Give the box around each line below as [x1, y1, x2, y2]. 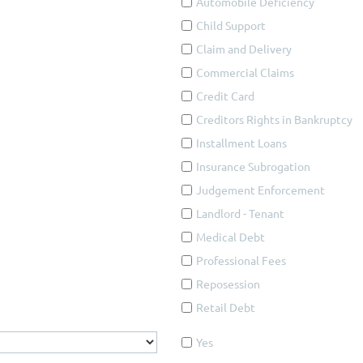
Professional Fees [196, 253, 286, 267]
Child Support [196, 18, 266, 32]
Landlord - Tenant [196, 206, 284, 220]
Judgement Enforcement [196, 182, 325, 197]
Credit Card [196, 88, 254, 103]
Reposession [196, 276, 260, 291]
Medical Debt [196, 229, 265, 244]
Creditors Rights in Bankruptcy [196, 112, 352, 126]
